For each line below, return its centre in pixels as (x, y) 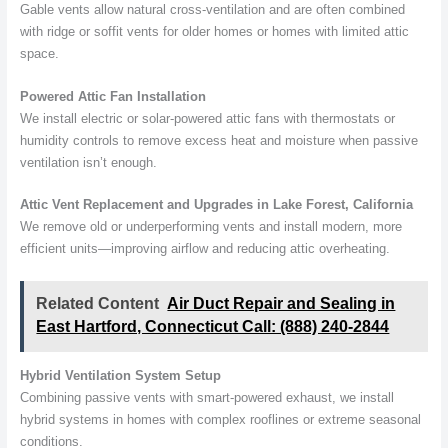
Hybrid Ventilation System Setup (120, 375)
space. (39, 54)
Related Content (98, 304)
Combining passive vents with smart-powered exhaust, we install (206, 397)
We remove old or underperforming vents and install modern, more (210, 227)
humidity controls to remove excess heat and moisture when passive (218, 140)
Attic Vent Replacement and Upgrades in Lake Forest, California (216, 205)
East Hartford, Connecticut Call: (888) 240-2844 (213, 327)
